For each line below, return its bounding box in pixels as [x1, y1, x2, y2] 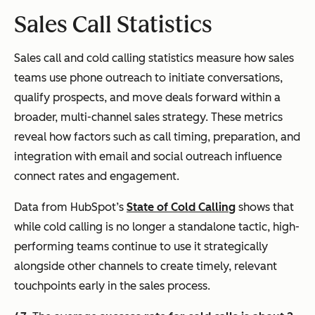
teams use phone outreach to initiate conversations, [14, 70, 283, 84]
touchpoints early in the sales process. [14, 278, 210, 292]
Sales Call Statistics [14, 11, 212, 38]
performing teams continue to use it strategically [14, 239, 268, 253]
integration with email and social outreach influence [14, 149, 282, 163]
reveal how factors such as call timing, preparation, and [14, 129, 300, 143]
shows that [236, 200, 294, 214]
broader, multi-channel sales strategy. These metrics [14, 110, 283, 124]
